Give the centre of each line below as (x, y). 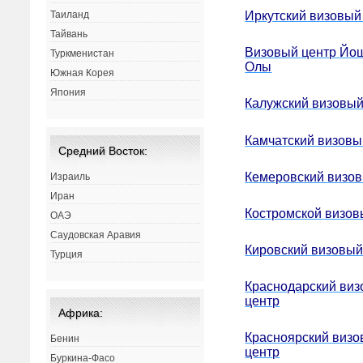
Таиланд (70, 15)
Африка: (81, 313)
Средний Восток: (103, 151)
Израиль (70, 177)
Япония (68, 93)
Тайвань (69, 34)
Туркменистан (83, 54)
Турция (67, 255)
